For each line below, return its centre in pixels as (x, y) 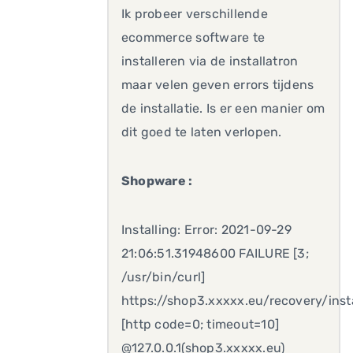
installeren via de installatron (210, 61)
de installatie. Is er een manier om (223, 108)
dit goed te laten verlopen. (202, 132)
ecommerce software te (193, 37)
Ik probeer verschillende (195, 14)
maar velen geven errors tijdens (218, 85)
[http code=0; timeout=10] (201, 324)
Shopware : (157, 181)
